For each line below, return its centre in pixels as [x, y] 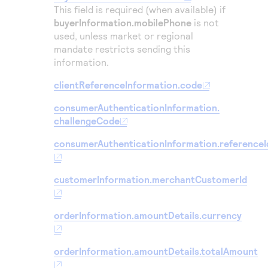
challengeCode [87, 121]
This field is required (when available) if [140, 9]
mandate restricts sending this [122, 49]
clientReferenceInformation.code [128, 85]
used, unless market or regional [124, 36]
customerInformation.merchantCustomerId [150, 179]
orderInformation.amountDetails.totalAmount [156, 251]
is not [205, 22]
